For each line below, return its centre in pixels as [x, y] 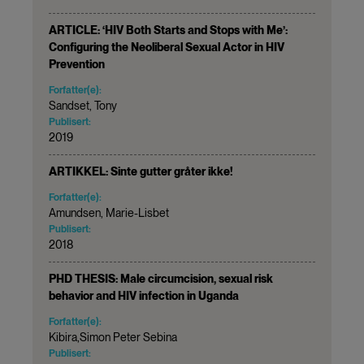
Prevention [77, 64]
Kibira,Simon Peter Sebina [113, 337]
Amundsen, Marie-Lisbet [109, 212]
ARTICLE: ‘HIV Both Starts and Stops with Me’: [168, 30]
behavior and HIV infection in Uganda [144, 295]
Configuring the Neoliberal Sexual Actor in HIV [167, 47]
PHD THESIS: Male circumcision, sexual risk [161, 278]
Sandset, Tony [83, 105]
